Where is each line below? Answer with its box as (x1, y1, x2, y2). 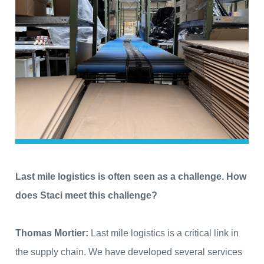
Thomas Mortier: (15, 228, 88, 239)
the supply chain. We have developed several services (15, 247, 242, 258)
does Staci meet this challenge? (15, 190, 157, 201)
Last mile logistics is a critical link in (88, 228, 239, 239)
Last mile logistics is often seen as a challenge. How (15, 171, 246, 182)
